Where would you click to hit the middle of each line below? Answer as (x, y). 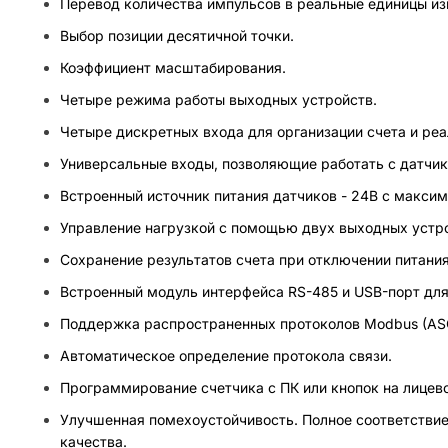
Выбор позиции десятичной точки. (177, 35)
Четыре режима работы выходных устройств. (218, 99)
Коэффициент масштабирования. (173, 67)
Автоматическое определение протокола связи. (226, 355)
